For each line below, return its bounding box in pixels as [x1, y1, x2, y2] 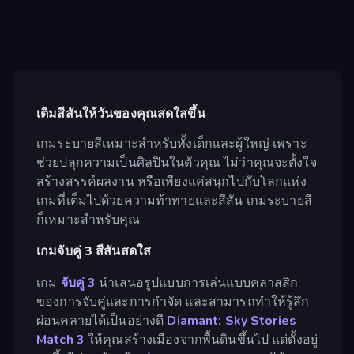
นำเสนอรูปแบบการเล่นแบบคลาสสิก [96, 273, 299, 292]
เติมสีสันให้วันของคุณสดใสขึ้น [36, 105, 205, 123]
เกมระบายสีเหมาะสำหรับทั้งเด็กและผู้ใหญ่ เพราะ [36, 134, 307, 153]
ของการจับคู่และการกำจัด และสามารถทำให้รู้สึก [36, 292, 310, 311]
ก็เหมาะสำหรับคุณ [36, 210, 141, 228]
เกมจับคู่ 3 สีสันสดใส [36, 242, 152, 260]
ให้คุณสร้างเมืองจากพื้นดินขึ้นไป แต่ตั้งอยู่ [84, 330, 318, 348]
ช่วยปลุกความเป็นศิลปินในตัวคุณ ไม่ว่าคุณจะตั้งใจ [36, 153, 317, 171]
